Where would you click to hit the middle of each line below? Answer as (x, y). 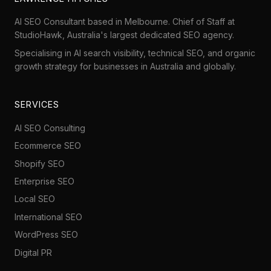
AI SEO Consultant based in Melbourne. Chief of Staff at (125, 21)
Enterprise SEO (44, 181)
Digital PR (33, 252)
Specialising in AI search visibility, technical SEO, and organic (135, 53)
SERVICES (37, 104)
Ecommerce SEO (48, 146)
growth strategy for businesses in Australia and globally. (125, 66)
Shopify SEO (40, 163)
